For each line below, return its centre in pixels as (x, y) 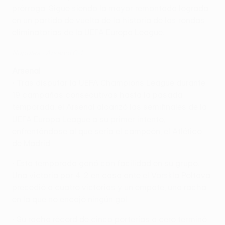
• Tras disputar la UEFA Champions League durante (109, 83)
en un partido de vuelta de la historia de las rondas (108, 20)
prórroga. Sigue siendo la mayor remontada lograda (110, 8)
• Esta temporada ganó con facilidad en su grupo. (106, 163)
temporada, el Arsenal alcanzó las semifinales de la (109, 107)
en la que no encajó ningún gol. (70, 199)
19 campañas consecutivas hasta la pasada (97, 95)
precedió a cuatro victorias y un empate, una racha (109, 187)
